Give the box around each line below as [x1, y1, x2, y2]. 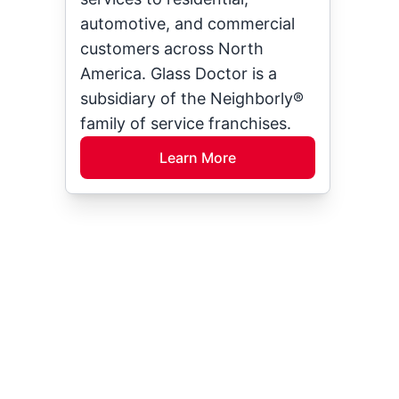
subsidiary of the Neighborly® [80, 89, 305, 108]
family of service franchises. [80, 114, 292, 133]
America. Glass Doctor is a [80, 64, 278, 83]
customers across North [80, 39, 265, 58]
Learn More [159, 149, 236, 167]
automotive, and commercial [80, 14, 296, 33]
